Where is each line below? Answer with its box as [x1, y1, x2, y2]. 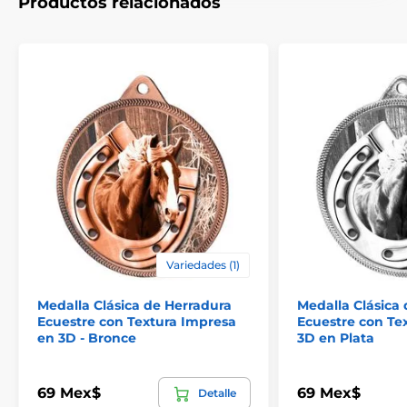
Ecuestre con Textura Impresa [37, 313, 236, 330]
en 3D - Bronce [37, 329, 136, 346]
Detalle [198, 385, 236, 400]
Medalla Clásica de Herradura [37, 296, 232, 313]
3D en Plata [297, 329, 374, 346]
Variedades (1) [166, 257, 240, 272]
